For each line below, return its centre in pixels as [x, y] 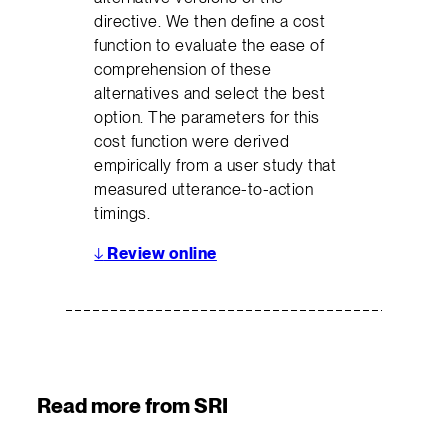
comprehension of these [183, 69]
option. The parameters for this [207, 117]
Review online [160, 253]
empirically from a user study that [215, 165]
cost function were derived [192, 141]
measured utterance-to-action [204, 189]
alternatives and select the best [210, 93]
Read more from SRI [132, 405]
